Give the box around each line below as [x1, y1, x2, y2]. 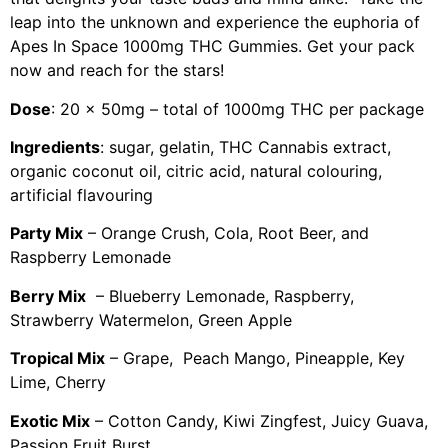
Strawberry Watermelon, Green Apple [10, 309, 292, 330]
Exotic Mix [10, 410, 90, 431]
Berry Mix [10, 285, 86, 306]
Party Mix [10, 223, 83, 244]
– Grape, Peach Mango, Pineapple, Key [105, 348, 405, 369]
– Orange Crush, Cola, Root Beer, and [83, 223, 369, 244]
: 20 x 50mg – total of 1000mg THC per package [51, 98, 424, 119]
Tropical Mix [10, 348, 105, 369]
